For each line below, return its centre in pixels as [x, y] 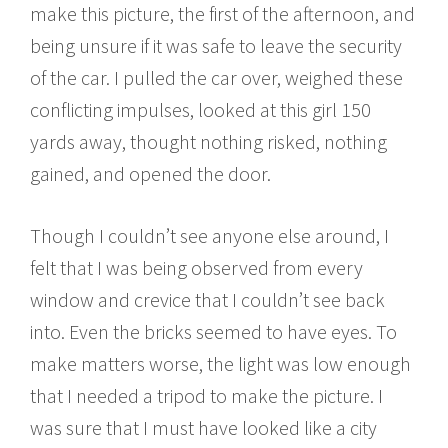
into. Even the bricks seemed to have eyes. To [213, 331]
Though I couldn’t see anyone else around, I [209, 235]
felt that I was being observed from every [196, 267]
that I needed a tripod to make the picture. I [206, 395]
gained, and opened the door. [150, 173]
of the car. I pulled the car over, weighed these [216, 77]
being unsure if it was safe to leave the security [216, 45]
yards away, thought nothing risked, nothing [208, 141]
